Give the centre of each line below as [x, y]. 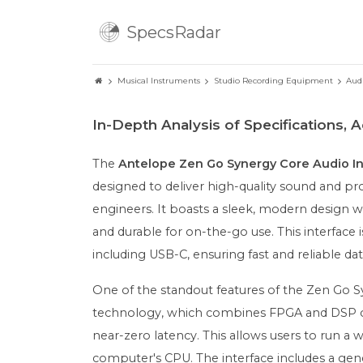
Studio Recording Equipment [273, 81]
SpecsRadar [174, 32]
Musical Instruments [158, 81]
